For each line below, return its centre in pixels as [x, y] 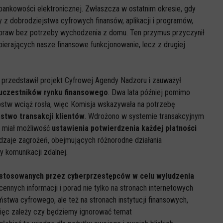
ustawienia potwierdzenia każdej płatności [124, 128]
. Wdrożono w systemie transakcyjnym [144, 116]
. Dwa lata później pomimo [149, 92]
